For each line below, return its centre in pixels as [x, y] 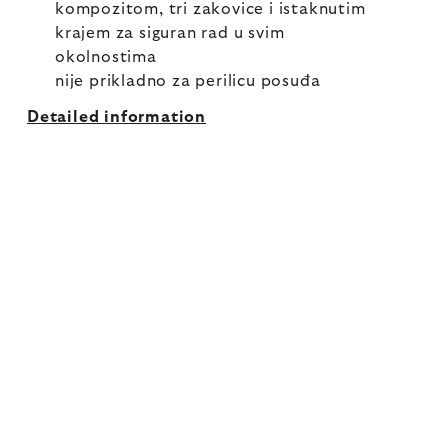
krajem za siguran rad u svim [170, 33]
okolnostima [106, 57]
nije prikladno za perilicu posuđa [188, 81]
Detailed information [116, 117]
